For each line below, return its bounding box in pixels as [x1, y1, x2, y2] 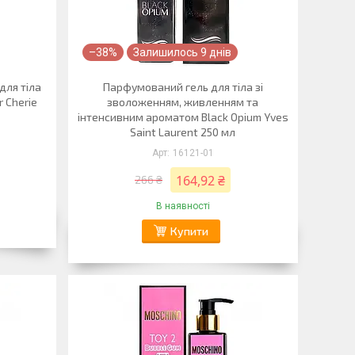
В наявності [155, 200, 210, 212]
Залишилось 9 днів [132, 46, 231, 59]
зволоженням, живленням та [107, 95, 259, 109]
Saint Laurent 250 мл [130, 125, 236, 139]
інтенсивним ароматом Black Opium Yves [77, 110, 288, 124]
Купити [170, 224, 208, 238]
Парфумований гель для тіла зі [102, 80, 263, 94]
